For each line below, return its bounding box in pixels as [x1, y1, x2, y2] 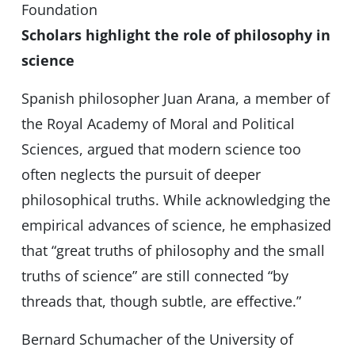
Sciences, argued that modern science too [21, 139, 301, 159]
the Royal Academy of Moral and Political [21, 114, 295, 134]
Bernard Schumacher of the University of [21, 330, 293, 349]
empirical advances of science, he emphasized [21, 216, 331, 235]
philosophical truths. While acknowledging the [21, 190, 330, 210]
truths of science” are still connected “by [21, 266, 288, 286]
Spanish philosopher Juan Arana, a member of [21, 89, 330, 109]
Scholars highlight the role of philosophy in [21, 25, 330, 45]
